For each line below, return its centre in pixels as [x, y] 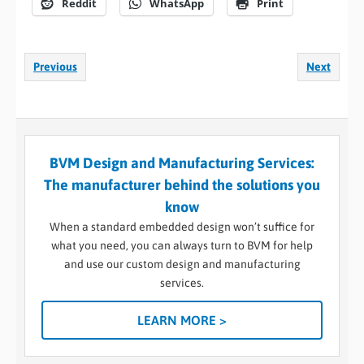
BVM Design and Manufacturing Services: [182, 162]
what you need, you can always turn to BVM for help [182, 245]
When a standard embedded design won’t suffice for [182, 226]
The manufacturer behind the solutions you [182, 184]
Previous [55, 66]
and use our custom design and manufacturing [182, 264]
